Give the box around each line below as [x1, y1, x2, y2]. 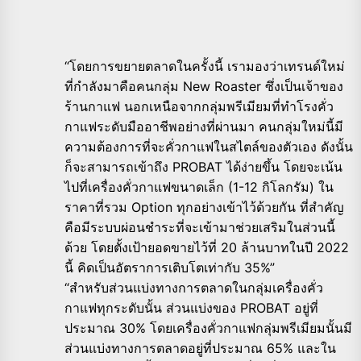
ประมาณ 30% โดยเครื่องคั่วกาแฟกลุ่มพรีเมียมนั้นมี [64, 320, 352, 337]
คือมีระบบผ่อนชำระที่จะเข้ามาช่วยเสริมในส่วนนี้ [64, 219, 335, 236]
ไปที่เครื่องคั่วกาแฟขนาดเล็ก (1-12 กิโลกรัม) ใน [64, 179, 334, 196]
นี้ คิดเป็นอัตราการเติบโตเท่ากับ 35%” [64, 259, 275, 276]
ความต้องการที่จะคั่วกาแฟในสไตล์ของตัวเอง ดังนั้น [64, 139, 353, 156]
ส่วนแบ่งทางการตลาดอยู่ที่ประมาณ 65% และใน [64, 340, 336, 357]
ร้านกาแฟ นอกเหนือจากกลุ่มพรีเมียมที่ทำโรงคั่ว [64, 98, 334, 115]
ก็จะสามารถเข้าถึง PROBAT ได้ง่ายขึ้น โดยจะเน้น [64, 159, 342, 176]
